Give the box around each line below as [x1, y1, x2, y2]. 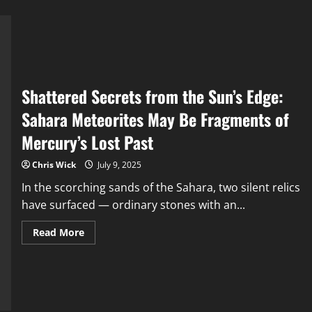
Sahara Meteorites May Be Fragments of [21, 106, 289, 132]
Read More [32, 225, 84, 239]
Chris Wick [31, 158, 76, 171]
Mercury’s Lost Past [21, 129, 153, 155]
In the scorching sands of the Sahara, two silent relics [21, 179, 300, 195]
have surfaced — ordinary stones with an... [21, 196, 245, 212]
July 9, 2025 [95, 158, 141, 171]
